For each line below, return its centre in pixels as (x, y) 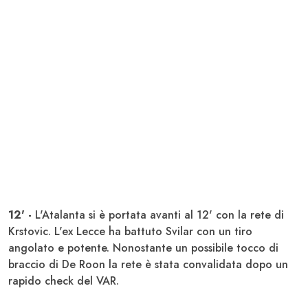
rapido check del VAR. (64, 280)
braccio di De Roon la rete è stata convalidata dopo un (148, 264)
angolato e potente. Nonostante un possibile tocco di (143, 247)
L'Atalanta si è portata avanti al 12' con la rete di (158, 214)
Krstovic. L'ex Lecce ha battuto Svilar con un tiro (130, 231)
